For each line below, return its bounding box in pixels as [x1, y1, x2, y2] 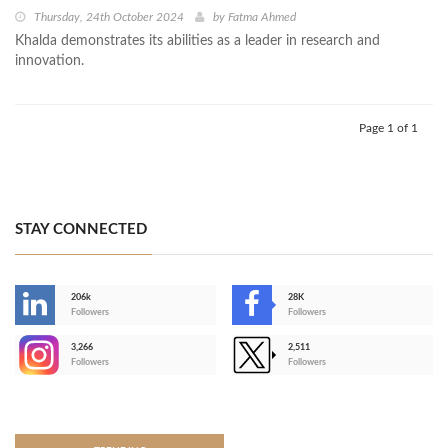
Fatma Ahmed [228, 11, 296, 24]
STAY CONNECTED [15, 222, 147, 238]
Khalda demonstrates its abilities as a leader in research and [15, 34, 380, 49]
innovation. [15, 54, 84, 69]
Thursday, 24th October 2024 [34, 11, 184, 24]
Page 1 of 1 [359, 122, 418, 135]
